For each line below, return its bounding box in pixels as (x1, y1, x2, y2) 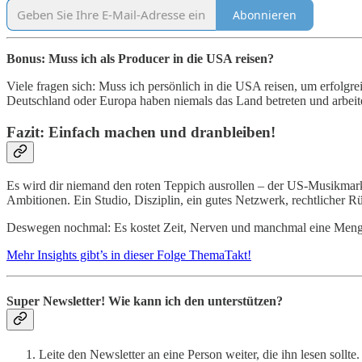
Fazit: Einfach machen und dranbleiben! (6, 124, 276, 141)
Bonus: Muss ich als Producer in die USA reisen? (6, 52, 274, 66)
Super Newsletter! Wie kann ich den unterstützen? (6, 294, 283, 309)
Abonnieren (233, 6, 297, 23)
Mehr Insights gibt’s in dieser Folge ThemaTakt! (6, 247, 251, 262)
